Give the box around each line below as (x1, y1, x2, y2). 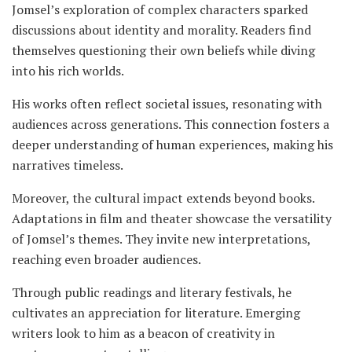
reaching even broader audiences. (12, 250, 201, 268)
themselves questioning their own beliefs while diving (12, 41, 315, 59)
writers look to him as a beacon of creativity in (12, 324, 275, 342)
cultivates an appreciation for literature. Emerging (12, 303, 300, 321)
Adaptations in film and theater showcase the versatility (12, 209, 332, 227)
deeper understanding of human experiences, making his (12, 135, 333, 153)
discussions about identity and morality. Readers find (12, 20, 311, 38)
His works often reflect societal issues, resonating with (12, 94, 322, 112)
